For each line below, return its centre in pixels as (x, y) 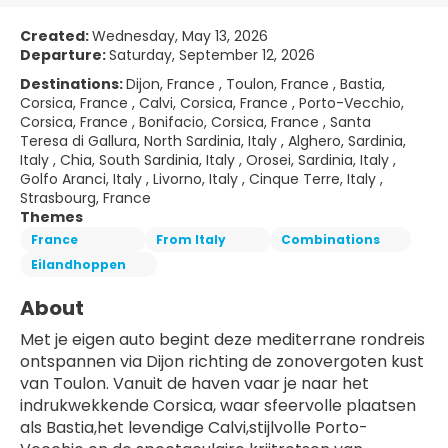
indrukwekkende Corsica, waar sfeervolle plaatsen (218, 405)
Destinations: (73, 84)
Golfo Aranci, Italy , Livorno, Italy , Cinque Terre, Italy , (201, 179)
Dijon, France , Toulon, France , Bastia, (255, 84)
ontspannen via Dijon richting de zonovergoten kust (222, 361)
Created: (56, 36)
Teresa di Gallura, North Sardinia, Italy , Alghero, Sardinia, (213, 141)
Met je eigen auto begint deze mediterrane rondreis (222, 339)
